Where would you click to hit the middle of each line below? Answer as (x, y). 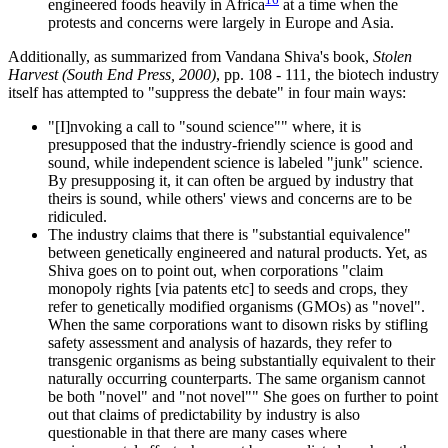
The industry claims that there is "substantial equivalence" (229, 235)
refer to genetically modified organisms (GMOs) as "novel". (236, 307)
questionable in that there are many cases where (197, 433)
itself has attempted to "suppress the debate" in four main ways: (207, 93)
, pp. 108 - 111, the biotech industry (327, 75)
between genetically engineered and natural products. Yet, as (237, 253)
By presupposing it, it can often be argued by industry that (230, 181)
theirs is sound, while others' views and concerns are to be (230, 199)
